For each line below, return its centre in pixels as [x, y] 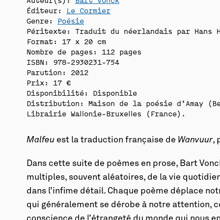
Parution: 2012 [58, 72]
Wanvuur [195, 140]
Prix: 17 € [49, 82]
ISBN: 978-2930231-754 [73, 62]
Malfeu [42, 140]
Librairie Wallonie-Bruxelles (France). [106, 113]
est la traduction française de [117, 140]
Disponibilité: [58, 93]
